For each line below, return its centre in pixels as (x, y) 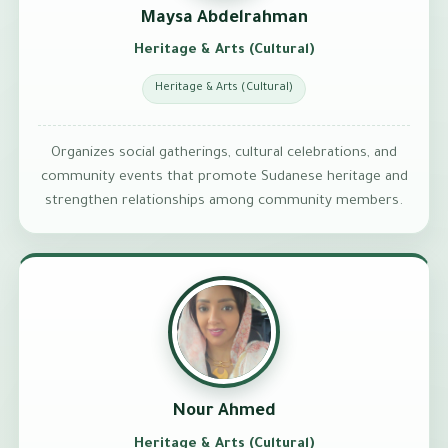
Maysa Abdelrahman (224, 19)
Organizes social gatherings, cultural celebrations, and (224, 153)
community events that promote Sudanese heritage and (224, 177)
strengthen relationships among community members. (224, 201)
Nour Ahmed (224, 413)
